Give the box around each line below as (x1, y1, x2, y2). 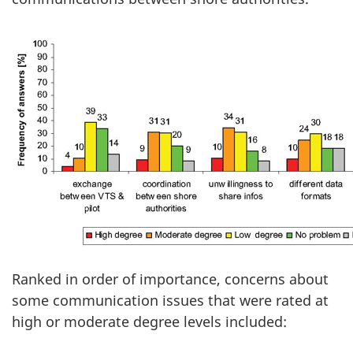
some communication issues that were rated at (12, 290, 329, 310)
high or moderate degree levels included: (12, 311, 287, 331)
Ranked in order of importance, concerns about (12, 269, 329, 288)
